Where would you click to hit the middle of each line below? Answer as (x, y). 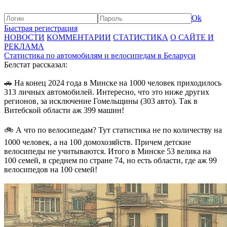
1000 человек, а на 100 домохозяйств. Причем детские (98, 142)
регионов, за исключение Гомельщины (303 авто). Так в (101, 101)
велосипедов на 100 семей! (51, 169)
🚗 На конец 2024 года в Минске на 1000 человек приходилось (113, 83)
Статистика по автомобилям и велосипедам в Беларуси (100, 55)
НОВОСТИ (24, 37)
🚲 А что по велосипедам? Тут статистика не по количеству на (113, 130)
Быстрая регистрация (41, 28)
